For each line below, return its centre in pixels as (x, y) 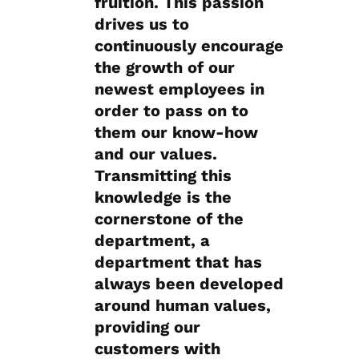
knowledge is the (163, 197)
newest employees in (179, 89)
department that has (178, 262)
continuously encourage (189, 46)
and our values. (156, 154)
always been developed (189, 284)
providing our (147, 327)
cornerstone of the (169, 219)
